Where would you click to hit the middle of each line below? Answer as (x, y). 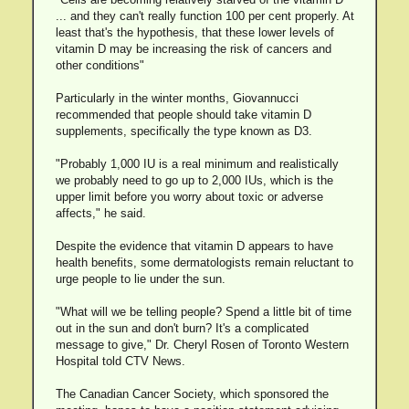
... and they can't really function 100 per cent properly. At (204, 16)
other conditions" (100, 65)
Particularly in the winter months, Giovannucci (177, 98)
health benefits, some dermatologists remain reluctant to (204, 262)
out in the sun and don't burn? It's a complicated (182, 328)
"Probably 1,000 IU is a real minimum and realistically (197, 164)
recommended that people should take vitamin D (183, 115)
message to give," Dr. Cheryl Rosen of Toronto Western (202, 345)
